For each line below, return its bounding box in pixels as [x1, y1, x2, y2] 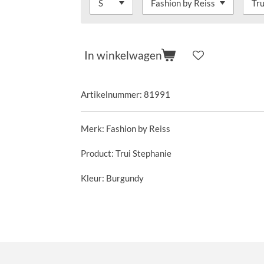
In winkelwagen [84, 48, 162, 62]
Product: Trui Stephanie [81, 148, 171, 159]
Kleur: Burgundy [81, 173, 144, 183]
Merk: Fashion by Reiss [81, 123, 170, 134]
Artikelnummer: [81, 89, 142, 100]
